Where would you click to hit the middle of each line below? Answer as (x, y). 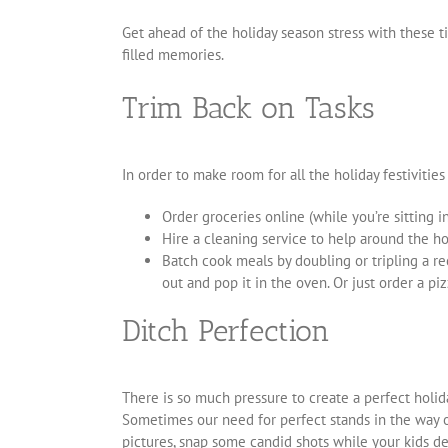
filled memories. (173, 55)
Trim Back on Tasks (248, 108)
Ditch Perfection (226, 331)
